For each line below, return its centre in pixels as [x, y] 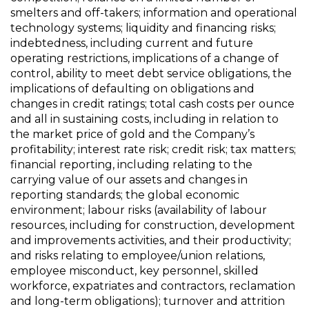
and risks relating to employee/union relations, [138, 256]
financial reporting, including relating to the [131, 165]
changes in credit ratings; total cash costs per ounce [152, 104]
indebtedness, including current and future [132, 43]
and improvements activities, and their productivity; [151, 240]
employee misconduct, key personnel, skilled [134, 271]
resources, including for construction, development [153, 225]
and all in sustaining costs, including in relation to [144, 119]
